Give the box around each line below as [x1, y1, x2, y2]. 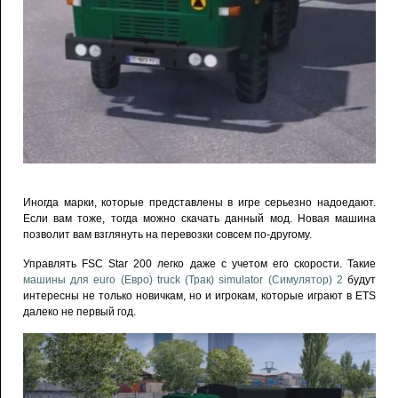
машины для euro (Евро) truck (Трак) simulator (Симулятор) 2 [23, 274, 343, 287]
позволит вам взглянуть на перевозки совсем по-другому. [23, 228, 312, 242]
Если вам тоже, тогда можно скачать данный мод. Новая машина [23, 212, 376, 226]
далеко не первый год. [23, 306, 136, 319]
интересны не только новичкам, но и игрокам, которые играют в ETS [23, 290, 376, 303]
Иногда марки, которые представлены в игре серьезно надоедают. [23, 196, 376, 210]
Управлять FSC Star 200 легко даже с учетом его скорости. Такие [23, 258, 376, 271]
